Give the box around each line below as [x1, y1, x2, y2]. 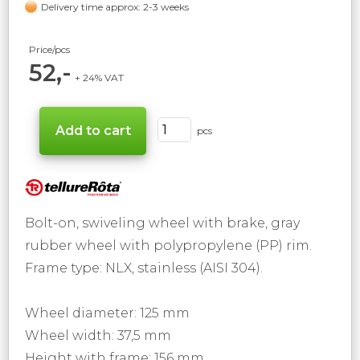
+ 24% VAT [75, 71, 126, 84]
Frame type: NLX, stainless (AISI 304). [25, 260, 263, 276]
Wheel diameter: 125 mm [25, 305, 190, 321]
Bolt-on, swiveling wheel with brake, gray [25, 215, 300, 231]
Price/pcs [29, 43, 70, 55]
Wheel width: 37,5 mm [25, 327, 171, 343]
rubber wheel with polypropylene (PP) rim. [25, 237, 312, 253]
